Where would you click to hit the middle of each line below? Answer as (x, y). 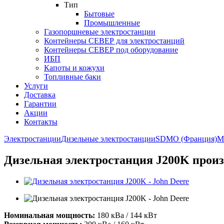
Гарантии (40, 104)
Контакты (41, 122)
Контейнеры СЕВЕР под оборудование (111, 50)
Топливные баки (72, 77)
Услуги (36, 86)
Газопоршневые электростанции (100, 32)
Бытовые (99, 14)
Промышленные (112, 23)
